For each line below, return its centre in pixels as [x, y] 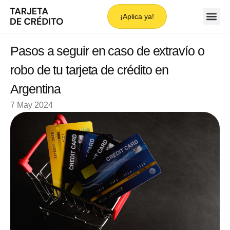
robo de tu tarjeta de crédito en [89, 70]
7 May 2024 [32, 105]
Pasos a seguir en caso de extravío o [107, 51]
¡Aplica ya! [137, 16]
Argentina [36, 89]
